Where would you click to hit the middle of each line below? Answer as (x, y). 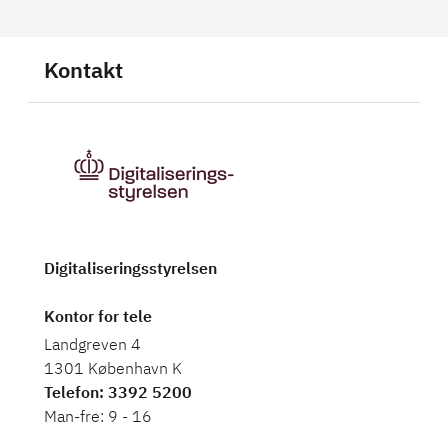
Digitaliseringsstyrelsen (130, 268)
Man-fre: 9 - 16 (98, 416)
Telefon (71, 392)
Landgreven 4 (92, 344)
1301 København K (113, 368)
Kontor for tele (98, 316)
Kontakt (83, 70)
